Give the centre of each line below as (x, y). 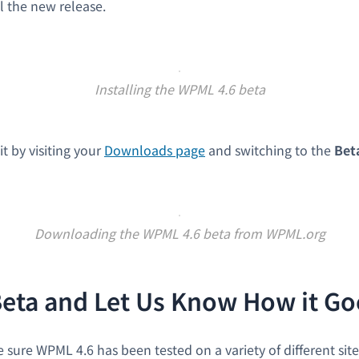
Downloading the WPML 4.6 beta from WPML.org (179, 233)
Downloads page (155, 149)
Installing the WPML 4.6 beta (179, 89)
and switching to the (270, 149)
